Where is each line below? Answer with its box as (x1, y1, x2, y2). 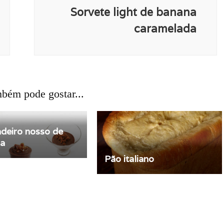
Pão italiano (104, 152, 154, 164)
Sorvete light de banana (70, 4, 196, 19)
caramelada (134, 21, 196, 35)
